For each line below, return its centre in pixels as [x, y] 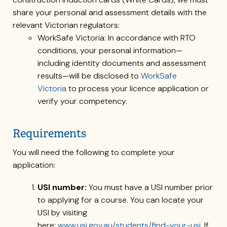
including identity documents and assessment [122, 63]
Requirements [51, 134]
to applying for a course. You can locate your [120, 200]
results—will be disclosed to [89, 76]
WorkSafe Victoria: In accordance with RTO [116, 38]
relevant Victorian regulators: [66, 25]
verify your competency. [82, 101]
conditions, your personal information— [110, 51]
